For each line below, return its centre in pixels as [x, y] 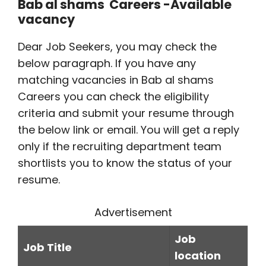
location [198, 256]
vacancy [47, 19]
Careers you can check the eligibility [113, 96]
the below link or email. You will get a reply [129, 130]
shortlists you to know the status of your [125, 163]
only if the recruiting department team [120, 146]
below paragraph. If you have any [107, 63]
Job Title [49, 247]
